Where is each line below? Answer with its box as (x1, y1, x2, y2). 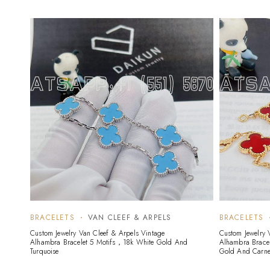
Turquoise (30, 246, 59, 257)
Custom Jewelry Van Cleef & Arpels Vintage (30, 228, 165, 239)
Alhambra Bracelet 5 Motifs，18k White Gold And (30, 237, 188, 248)
